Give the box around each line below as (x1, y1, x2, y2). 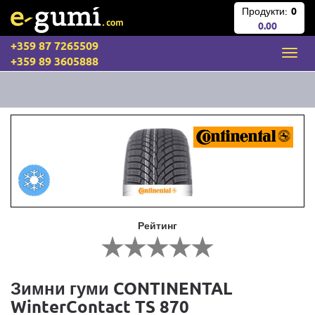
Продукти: (241, 4, 288, 18)
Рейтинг (138, 219, 177, 231)
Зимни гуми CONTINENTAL (11, 277, 233, 299)
